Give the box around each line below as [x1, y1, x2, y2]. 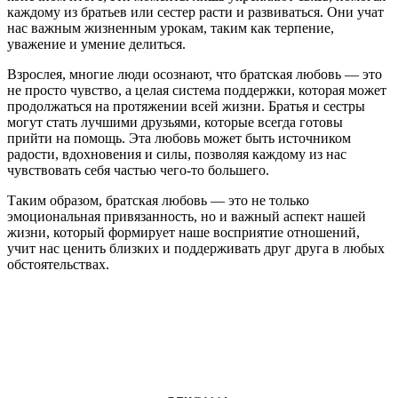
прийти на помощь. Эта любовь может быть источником [7, 130, 351, 146]
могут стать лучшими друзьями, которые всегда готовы [7, 114, 343, 130]
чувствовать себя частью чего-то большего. [7, 162, 269, 178]
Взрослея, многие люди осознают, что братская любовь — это [7, 66, 382, 82]
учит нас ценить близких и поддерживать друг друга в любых [7, 240, 385, 256]
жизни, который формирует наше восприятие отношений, [7, 224, 360, 240]
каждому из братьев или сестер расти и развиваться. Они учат [7, 4, 384, 20]
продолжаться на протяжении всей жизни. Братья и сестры [7, 98, 365, 114]
